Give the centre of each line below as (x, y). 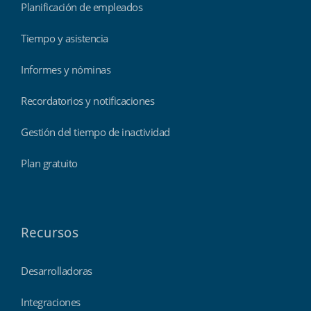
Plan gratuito (49, 163)
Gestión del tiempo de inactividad (95, 132)
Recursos (50, 232)
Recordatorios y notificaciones (87, 100)
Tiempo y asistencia (65, 38)
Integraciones (51, 302)
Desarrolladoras (57, 270)
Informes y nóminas (66, 69)
